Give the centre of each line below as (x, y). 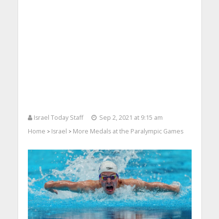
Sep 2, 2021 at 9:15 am (131, 118)
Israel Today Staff (58, 118)
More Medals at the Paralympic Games (128, 131)
